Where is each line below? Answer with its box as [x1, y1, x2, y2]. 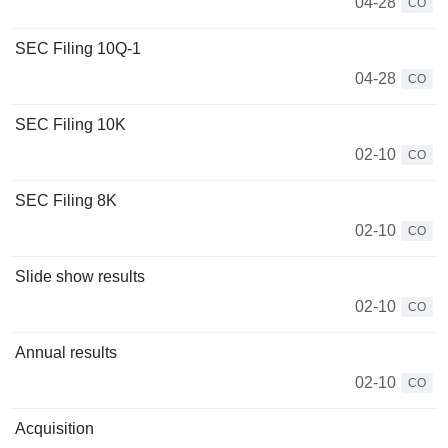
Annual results [15, 344, 117, 361]
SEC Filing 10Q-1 [15, 40, 141, 57]
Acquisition [15, 420, 94, 437]
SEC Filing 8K [15, 192, 117, 209]
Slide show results [15, 268, 145, 285]
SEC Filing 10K [15, 116, 126, 133]
